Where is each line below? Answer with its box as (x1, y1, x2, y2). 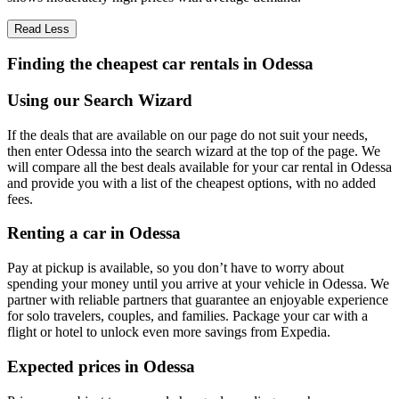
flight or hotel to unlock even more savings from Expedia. (7, 324, 330, 340)
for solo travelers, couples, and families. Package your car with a (7, 308, 368, 324)
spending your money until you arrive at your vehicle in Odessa (7, 276, 363, 292)
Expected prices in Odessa (7, 356, 195, 376)
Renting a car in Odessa (7, 224, 181, 243)
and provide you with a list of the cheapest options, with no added (7, 175, 376, 191)
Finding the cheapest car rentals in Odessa (7, 54, 313, 74)
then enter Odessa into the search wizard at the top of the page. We (7, 142, 380, 159)
